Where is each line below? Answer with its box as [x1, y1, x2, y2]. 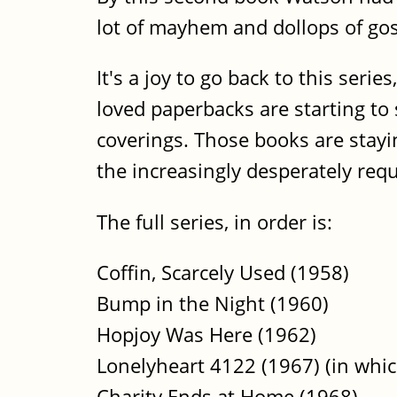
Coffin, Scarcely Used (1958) [97, 259, 349, 287]
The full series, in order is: [97, 207, 332, 236]
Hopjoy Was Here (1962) [97, 321, 316, 349]
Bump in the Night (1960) [97, 290, 329, 318]
